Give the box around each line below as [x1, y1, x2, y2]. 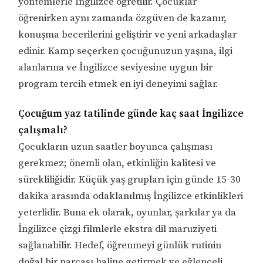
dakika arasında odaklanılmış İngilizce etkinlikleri [18, 190, 244, 203]
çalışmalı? [18, 124, 68, 137]
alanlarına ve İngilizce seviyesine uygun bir [18, 60, 213, 74]
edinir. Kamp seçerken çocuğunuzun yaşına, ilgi [18, 44, 233, 58]
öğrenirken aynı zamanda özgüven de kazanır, [18, 11, 227, 25]
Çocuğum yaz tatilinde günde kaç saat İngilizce [18, 107, 244, 121]
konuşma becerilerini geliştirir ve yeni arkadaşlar [18, 28, 237, 41]
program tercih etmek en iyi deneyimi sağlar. [18, 77, 219, 90]
